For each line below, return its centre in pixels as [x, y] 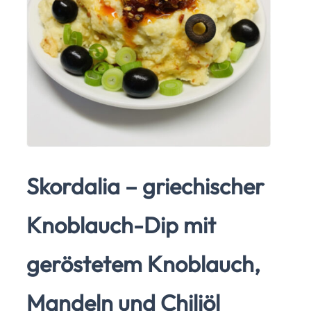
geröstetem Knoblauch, [143, 264]
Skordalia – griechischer [145, 186]
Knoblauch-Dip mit [121, 225]
